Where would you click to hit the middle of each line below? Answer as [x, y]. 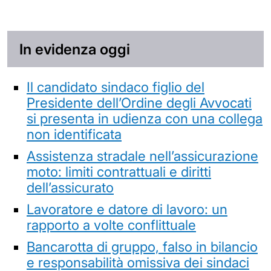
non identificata [74, 134]
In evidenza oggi [75, 49]
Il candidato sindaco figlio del [116, 87]
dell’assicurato [70, 187]
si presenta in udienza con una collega [145, 118]
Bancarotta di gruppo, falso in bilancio [142, 246]
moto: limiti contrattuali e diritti [119, 171]
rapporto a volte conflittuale [111, 224]
